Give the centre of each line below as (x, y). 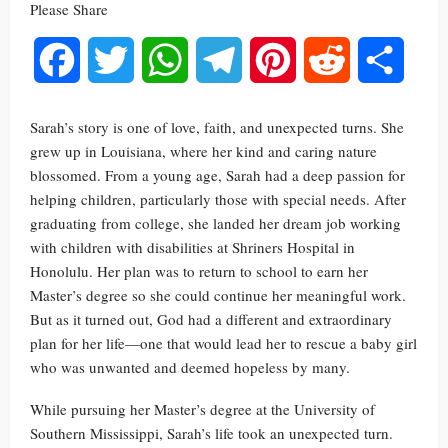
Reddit (371, 59)
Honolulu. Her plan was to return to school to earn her (199, 271)
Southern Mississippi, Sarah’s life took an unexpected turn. (211, 433)
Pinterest (323, 59)
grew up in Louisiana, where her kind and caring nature (203, 151)
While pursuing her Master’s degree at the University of (202, 409)
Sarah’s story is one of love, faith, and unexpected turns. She (217, 127)
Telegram (271, 59)
